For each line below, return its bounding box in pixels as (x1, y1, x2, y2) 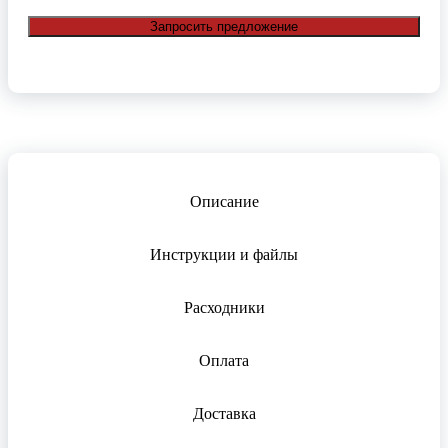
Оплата (199, 351, 249, 369)
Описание (189, 192, 259, 210)
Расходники (183, 298, 265, 316)
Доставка (192, 404, 256, 422)
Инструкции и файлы (150, 245, 298, 263)
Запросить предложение (150, 18, 298, 34)
